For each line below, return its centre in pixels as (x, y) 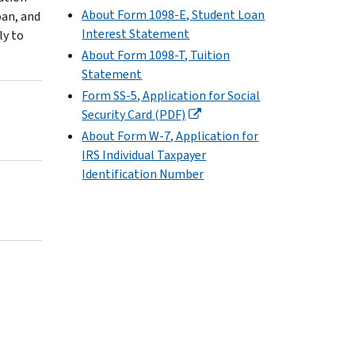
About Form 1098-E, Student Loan (174, 14)
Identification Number (143, 174)
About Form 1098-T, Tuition (156, 55)
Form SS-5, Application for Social (171, 95)
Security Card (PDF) (134, 114)
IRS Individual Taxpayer (144, 155)
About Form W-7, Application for (170, 136)
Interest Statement (136, 33)
